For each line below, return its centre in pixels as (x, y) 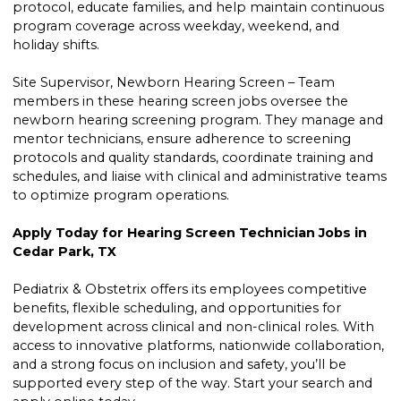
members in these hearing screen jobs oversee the (181, 102)
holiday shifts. (56, 45)
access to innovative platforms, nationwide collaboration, (199, 346)
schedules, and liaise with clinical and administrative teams (200, 177)
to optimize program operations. (121, 196)
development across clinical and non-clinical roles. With (194, 327)
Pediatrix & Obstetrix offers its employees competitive (190, 290)
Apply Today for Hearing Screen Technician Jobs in (190, 233)
